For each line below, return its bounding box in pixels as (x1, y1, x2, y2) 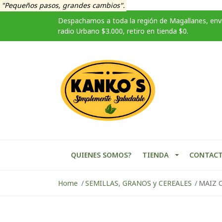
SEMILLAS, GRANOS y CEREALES (85, 178, 192, 188)
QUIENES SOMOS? (71, 150, 131, 160)
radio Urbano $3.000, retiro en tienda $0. (58, 26, 188, 36)
